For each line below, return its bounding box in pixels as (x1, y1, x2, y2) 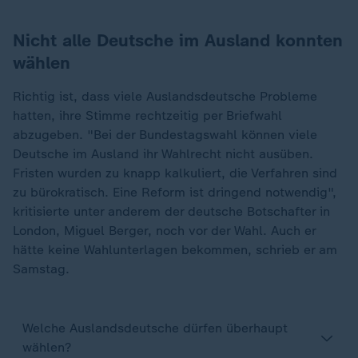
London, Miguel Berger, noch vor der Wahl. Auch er (13, 223, 316, 238)
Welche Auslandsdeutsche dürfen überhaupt (22, 320, 288, 336)
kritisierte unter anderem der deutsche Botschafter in (13, 204, 330, 219)
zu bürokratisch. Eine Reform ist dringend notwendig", (13, 185, 336, 200)
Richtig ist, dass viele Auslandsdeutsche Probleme (13, 89, 317, 104)
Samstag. (13, 261, 70, 276)
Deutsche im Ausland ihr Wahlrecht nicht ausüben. (13, 146, 313, 161)
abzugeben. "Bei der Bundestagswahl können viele (13, 127, 317, 142)
